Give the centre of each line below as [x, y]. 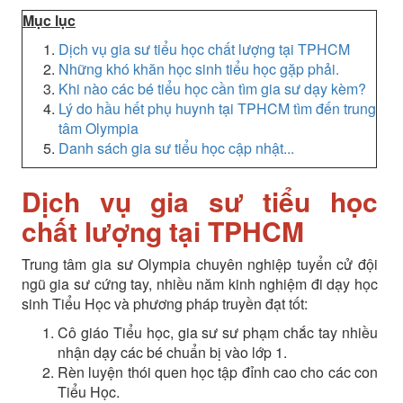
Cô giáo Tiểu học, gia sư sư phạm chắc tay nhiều [217, 332]
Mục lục [49, 20]
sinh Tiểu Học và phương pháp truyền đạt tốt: [164, 304]
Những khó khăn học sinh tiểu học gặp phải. [198, 69]
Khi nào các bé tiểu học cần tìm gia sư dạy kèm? [212, 89]
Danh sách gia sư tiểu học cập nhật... [176, 148]
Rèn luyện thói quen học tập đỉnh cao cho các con [217, 372]
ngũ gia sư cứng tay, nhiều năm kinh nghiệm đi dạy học [199, 284]
